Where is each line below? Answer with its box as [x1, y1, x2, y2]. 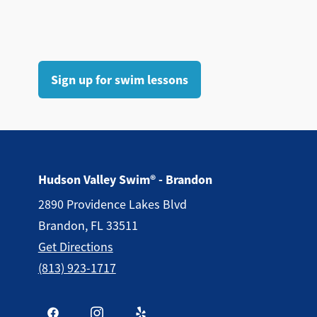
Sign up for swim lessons [50, 71, 188, 88]
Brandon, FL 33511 [38, 218, 138, 234]
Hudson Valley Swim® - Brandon [38, 171, 212, 188]
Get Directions [38, 239, 113, 255]
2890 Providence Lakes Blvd [38, 197, 187, 212]
